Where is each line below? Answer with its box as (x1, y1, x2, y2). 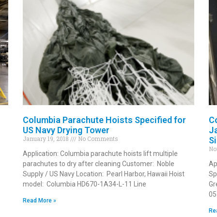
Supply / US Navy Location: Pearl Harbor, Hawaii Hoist (23, 170, 185, 178)
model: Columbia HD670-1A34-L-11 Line (23, 180, 147, 188)
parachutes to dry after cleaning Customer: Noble (23, 159, 175, 168)
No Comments (77, 134, 119, 142)
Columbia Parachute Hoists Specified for (23, 114, 186, 125)
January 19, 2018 (23, 134, 71, 142)
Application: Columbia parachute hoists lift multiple (23, 149, 178, 157)
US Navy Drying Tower (23, 124, 110, 135)
